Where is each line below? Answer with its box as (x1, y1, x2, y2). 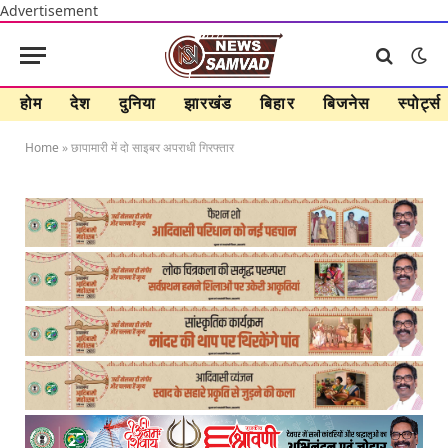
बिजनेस (322, 92, 371, 114)
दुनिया (118, 92, 156, 114)
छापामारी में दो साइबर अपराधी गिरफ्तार (71, 139, 234, 156)
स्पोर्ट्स (398, 92, 442, 114)
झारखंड (183, 92, 233, 114)
